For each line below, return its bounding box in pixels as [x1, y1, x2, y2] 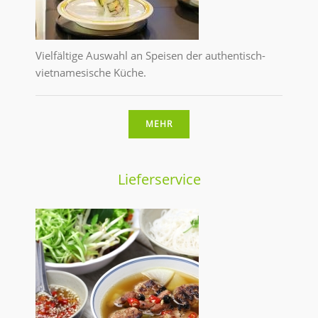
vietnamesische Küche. [35, 65, 146, 80]
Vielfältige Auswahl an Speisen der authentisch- [35, 48, 265, 63]
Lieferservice [117, 170, 201, 190]
